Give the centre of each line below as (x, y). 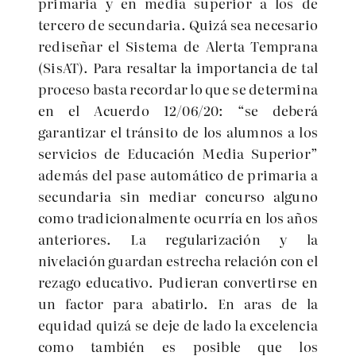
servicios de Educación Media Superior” (178, 153)
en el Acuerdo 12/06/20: (138, 110)
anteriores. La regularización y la (178, 239)
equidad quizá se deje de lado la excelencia (178, 325)
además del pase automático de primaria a (178, 174)
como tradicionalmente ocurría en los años (178, 217)
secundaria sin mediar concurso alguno (178, 196)
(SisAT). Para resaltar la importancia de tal (178, 67)
